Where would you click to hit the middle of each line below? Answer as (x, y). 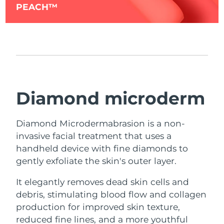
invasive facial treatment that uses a (94, 135)
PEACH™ (37, 7)
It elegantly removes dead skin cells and (103, 182)
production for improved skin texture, (98, 207)
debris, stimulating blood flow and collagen (111, 194)
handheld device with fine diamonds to (102, 148)
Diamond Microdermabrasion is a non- (101, 123)
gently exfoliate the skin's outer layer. (96, 160)
